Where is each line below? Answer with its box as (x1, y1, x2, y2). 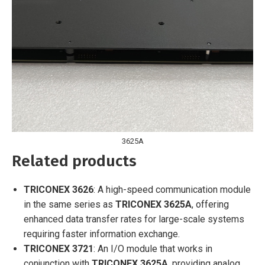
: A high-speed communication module (93, 183, 251, 195)
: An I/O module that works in (93, 243, 212, 254)
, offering (192, 198, 229, 210)
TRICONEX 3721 (24, 243, 93, 254)
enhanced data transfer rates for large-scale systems (24, 213, 244, 225)
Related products (12, 151, 137, 170)
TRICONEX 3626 (24, 183, 93, 195)
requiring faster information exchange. (24, 228, 180, 240)
